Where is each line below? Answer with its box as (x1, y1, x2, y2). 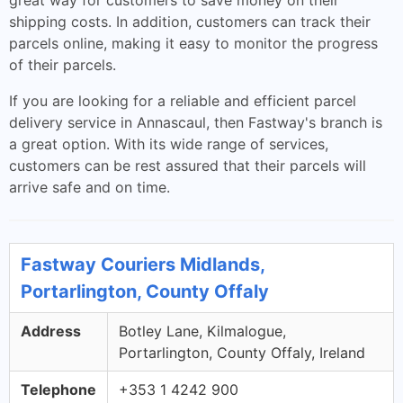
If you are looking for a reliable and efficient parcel (9, 92, 356, 110)
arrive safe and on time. (9, 178, 170, 196)
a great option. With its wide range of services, (9, 135, 328, 153)
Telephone (21, 381, 96, 399)
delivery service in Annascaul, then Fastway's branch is (9, 113, 382, 131)
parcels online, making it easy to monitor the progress (9, 34, 378, 52)
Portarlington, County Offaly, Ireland (119, 344, 365, 362)
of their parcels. (9, 56, 116, 74)
